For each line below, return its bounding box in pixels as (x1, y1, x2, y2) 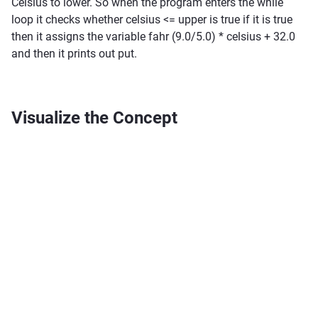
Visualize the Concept (11, 108, 177, 128)
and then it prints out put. (11, 47, 137, 61)
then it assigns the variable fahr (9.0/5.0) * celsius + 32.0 (11, 30, 295, 44)
